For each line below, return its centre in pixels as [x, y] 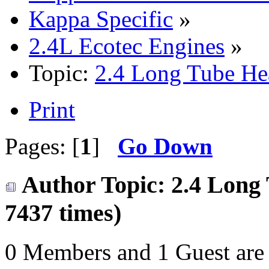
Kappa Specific [101, 19]
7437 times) [63, 213]
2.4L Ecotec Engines [127, 46]
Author [59, 185]
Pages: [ [42, 146]
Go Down [165, 146]
